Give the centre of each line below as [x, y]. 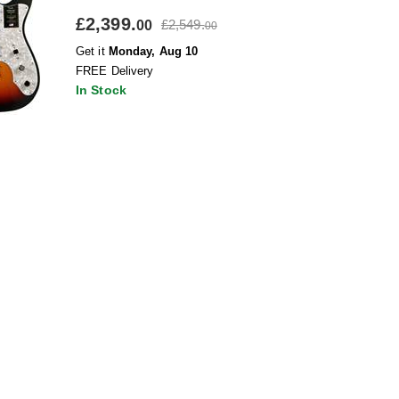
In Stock [101, 90]
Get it [92, 51]
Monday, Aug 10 [153, 51]
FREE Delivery [115, 71]
